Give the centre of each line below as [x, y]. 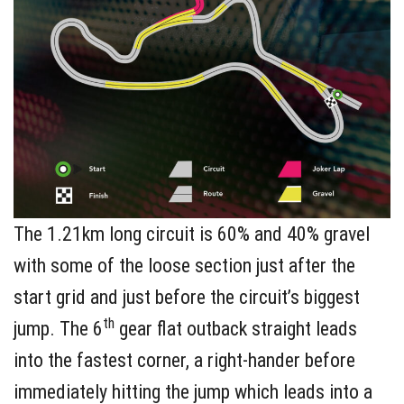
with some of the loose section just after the [184, 265]
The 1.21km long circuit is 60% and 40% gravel [192, 234]
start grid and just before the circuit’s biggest [187, 297]
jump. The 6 [58, 328]
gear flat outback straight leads [236, 328]
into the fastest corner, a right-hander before [184, 360]
